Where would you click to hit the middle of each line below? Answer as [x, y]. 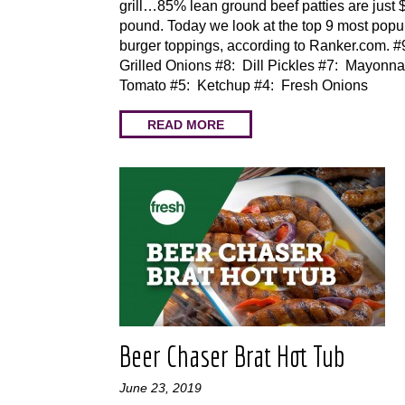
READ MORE [186, 124]
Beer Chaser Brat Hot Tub [232, 356]
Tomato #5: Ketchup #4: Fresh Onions [244, 85]
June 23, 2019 [160, 388]
